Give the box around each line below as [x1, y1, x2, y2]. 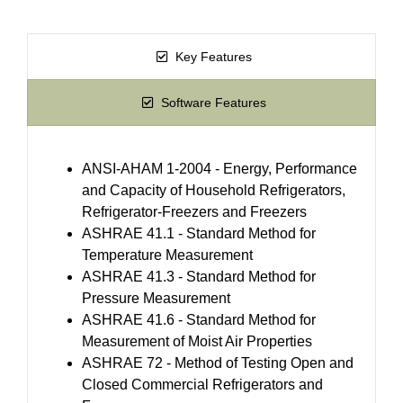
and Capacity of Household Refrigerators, [82, 183, 345, 199]
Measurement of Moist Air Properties [82, 334, 312, 350]
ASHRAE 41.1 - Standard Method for [82, 226, 316, 242]
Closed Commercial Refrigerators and [82, 377, 323, 393]
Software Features [160, 95, 266, 111]
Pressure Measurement [82, 291, 230, 307]
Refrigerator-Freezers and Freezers [82, 204, 307, 220]
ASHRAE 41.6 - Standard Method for [82, 312, 316, 328]
